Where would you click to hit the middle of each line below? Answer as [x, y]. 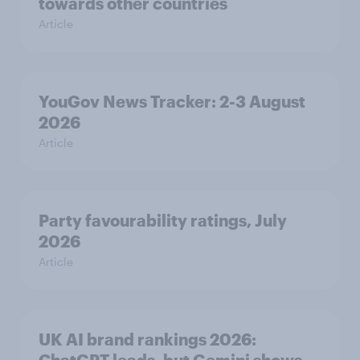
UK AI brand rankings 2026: [147, 339]
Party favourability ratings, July [163, 220]
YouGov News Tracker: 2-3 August [172, 101]
